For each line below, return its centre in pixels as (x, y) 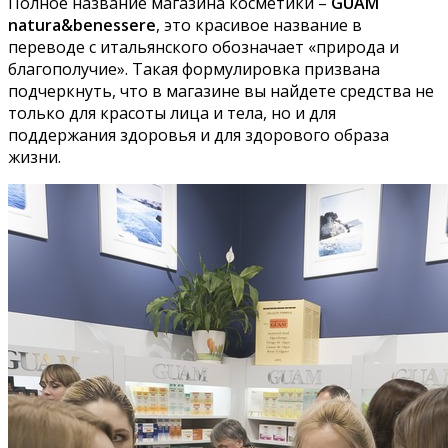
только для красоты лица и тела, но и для (172, 112)
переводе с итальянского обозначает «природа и (203, 46)
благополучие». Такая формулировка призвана (194, 68)
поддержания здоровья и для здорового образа (198, 134)
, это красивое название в (259, 24)
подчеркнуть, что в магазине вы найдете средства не (221, 90)
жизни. (34, 156)
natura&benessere (82, 24)
